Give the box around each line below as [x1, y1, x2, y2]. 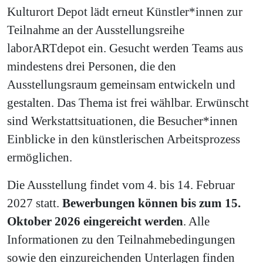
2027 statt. [7, 195, 62, 210]
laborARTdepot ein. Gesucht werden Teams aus [7, 41, 243, 55]
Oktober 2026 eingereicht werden [7, 214, 183, 228]
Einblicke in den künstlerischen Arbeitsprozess [7, 131, 240, 146]
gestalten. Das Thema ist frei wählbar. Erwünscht [7, 95, 249, 109]
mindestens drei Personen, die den [7, 59, 176, 73]
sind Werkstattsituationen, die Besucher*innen [7, 113, 238, 127]
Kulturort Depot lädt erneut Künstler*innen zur [7, 4, 242, 18]
